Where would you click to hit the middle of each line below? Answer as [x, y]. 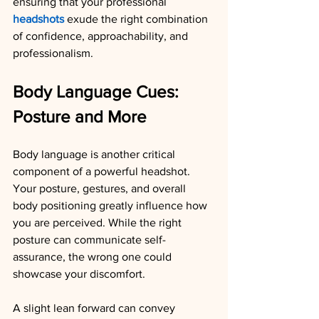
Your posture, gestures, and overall [101, 188]
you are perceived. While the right [99, 223]
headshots [38, 19]
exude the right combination [137, 19]
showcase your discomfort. [79, 274]
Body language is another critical [95, 154]
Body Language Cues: [98, 91]
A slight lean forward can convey [95, 308]
